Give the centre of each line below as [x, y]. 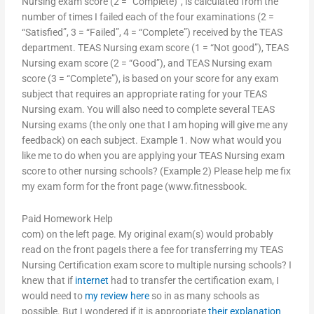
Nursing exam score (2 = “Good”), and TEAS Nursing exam [147, 63]
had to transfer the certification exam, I [194, 281]
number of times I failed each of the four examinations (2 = [148, 17]
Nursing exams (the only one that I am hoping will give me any [155, 125]
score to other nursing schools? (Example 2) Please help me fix [157, 171]
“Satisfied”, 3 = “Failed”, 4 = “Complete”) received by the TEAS [152, 33]
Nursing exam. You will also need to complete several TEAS [149, 110]
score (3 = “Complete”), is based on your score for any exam [150, 79]
